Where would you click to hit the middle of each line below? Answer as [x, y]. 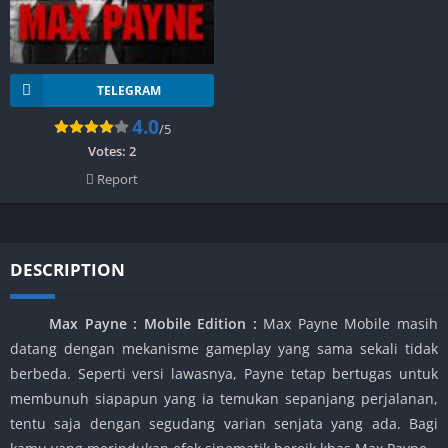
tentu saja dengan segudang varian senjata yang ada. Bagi [224, 423]
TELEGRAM [128, 90]
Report [116, 178]
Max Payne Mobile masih [347, 323]
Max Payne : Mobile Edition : [146, 323]
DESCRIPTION [67, 269]
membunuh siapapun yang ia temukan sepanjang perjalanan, [224, 398]
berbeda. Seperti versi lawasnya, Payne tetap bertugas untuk [224, 373]
